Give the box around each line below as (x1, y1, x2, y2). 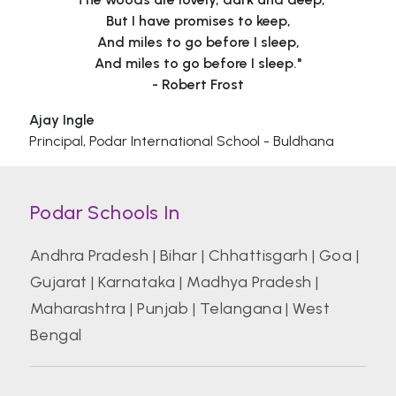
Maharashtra (29, 299, 126, 318)
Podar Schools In (29, 201, 180, 225)
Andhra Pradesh (29, 246, 149, 265)
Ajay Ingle (29, 111, 95, 128)
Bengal (29, 325, 82, 345)
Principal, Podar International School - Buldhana (29, 133, 335, 149)
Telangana (199, 299, 282, 318)
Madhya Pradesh (187, 272, 312, 292)
